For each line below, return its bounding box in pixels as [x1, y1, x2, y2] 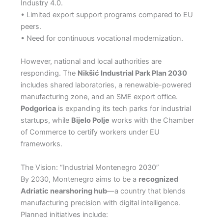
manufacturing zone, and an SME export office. [20, 92, 178, 102]
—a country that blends [107, 186, 186, 195]
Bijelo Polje [71, 116, 110, 125]
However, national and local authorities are [20, 57, 162, 66]
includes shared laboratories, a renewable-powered [20, 81, 192, 90]
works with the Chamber [109, 116, 194, 125]
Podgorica [20, 104, 56, 113]
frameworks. [20, 139, 62, 149]
